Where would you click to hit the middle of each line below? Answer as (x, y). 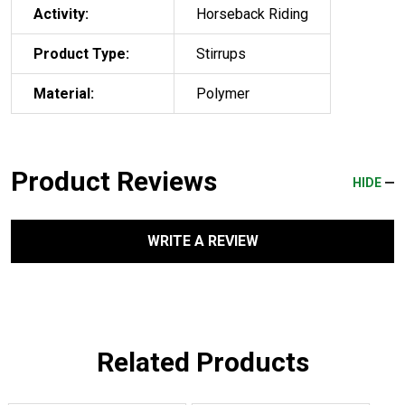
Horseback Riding (252, 14)
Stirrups (221, 53)
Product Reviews (114, 181)
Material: (64, 93)
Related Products (202, 362)
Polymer (223, 93)
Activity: (61, 14)
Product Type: (81, 53)
